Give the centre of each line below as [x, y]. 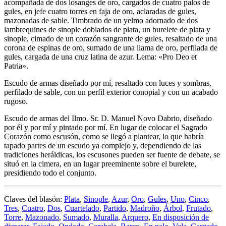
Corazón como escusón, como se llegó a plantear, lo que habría [104, 136]
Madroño [145, 208]
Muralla [106, 217]
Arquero [135, 217]
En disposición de [181, 217]
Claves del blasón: [34, 199]
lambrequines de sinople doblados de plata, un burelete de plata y [107, 29]
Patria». [16, 66]
